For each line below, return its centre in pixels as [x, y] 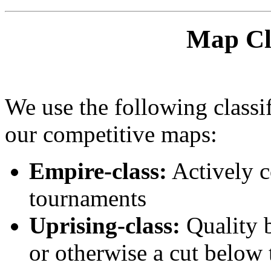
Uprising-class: [105, 225]
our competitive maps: [111, 134]
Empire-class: [98, 171]
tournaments [88, 198]
